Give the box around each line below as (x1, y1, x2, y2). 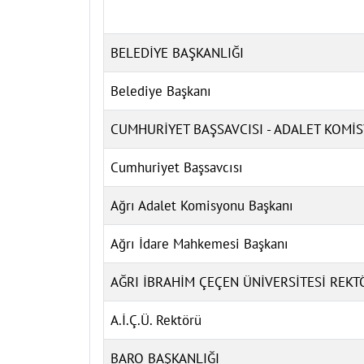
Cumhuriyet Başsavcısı (110, 158, 243, 176)
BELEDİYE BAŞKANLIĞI (110, 43, 244, 62)
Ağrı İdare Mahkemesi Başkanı (110, 234, 288, 253)
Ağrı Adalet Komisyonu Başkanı (110, 196, 293, 214)
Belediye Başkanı (110, 81, 211, 100)
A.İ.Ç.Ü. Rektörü (110, 310, 201, 329)
